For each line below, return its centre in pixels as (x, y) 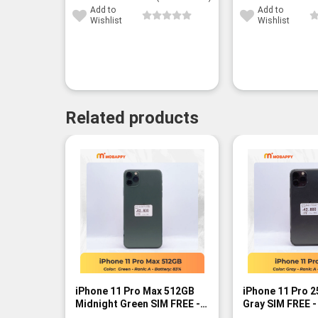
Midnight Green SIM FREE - (137, 303)
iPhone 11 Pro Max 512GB (135, 291)
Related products (132, 118)
